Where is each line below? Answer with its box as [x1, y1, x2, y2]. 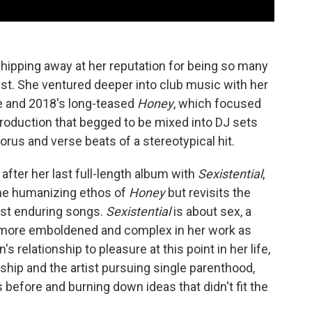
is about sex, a [171, 204, 251, 219]
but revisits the [165, 185, 251, 201]
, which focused [173, 96, 261, 111]
